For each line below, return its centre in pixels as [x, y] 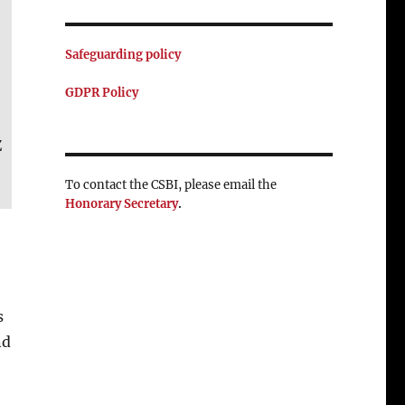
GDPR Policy [101, 93]
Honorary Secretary [121, 204]
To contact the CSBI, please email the [170, 185]
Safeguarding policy [122, 55]
